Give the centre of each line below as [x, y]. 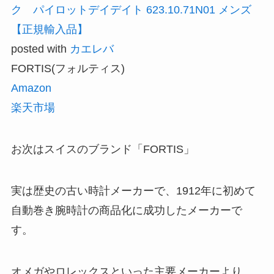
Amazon [31, 88]
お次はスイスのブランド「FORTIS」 [102, 150]
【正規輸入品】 [49, 30]
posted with [40, 49]
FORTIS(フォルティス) [68, 69]
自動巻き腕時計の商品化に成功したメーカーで [126, 210]
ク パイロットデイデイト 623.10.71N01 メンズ [131, 10]
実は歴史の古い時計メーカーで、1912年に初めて [133, 191]
